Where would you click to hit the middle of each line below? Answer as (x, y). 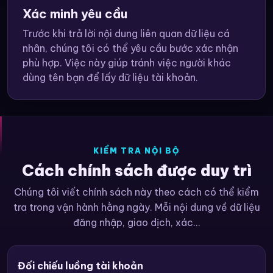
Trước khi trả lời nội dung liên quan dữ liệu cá (126, 34)
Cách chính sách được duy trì (136, 170)
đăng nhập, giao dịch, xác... (136, 222)
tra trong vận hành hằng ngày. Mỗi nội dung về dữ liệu (136, 207)
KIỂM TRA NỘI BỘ (136, 151)
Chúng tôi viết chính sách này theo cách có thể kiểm (136, 192)
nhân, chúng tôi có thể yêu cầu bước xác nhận (130, 48)
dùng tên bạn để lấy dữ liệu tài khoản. (110, 78)
